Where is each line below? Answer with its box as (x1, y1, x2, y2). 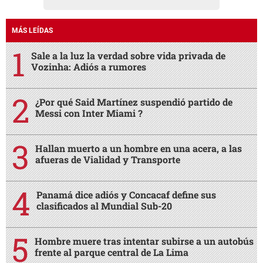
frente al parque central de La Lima (35, 246, 188, 259)
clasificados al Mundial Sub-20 (36, 200, 172, 213)
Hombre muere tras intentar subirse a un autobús (35, 235, 254, 248)
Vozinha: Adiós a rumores (31, 60, 146, 73)
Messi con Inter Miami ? (35, 107, 143, 120)
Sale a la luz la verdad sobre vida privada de (31, 49, 225, 62)
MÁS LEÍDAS (12, 26, 53, 35)
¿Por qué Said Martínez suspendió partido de (35, 96, 232, 109)
